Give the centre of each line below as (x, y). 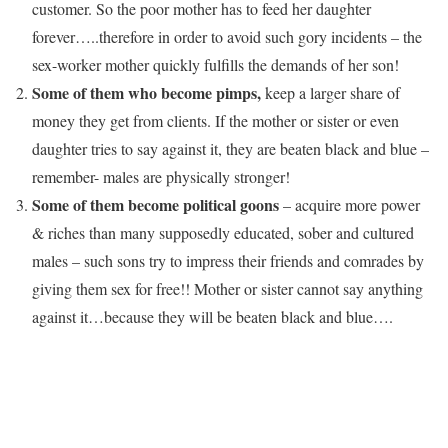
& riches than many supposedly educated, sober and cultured (223, 232)
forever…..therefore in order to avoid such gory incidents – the (227, 36)
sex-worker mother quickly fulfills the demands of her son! (215, 64)
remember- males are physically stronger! (161, 176)
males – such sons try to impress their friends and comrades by (228, 260)
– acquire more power (349, 204)
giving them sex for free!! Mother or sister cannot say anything (227, 288)
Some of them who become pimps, (146, 92)
